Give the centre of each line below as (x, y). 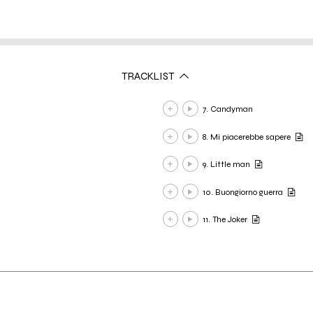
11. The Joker (225, 220)
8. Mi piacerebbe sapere (246, 137)
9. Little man (226, 165)
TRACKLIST (149, 76)
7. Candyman (227, 109)
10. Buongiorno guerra (242, 192)
